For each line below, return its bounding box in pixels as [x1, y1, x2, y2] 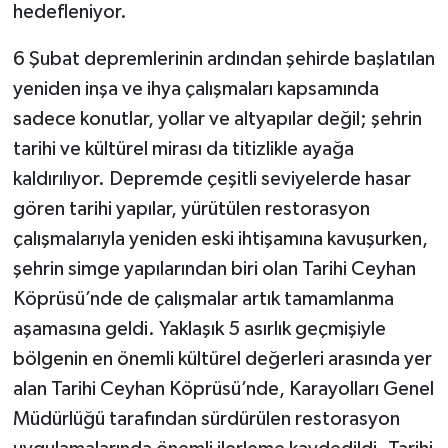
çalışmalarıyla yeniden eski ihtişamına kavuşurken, [12, 229, 428, 250]
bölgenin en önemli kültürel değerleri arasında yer [12, 349, 432, 370]
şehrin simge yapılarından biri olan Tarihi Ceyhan [12, 259, 416, 280]
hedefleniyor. [12, 2, 127, 23]
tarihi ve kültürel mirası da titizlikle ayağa [12, 139, 354, 160]
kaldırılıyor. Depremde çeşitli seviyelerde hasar [12, 169, 411, 190]
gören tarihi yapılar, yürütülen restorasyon [12, 199, 370, 220]
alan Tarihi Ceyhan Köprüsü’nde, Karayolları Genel [12, 379, 434, 400]
